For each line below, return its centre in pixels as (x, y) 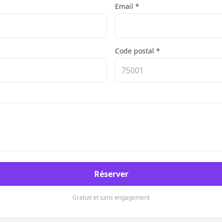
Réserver (111, 174)
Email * (127, 6)
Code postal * (138, 51)
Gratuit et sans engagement (111, 197)
